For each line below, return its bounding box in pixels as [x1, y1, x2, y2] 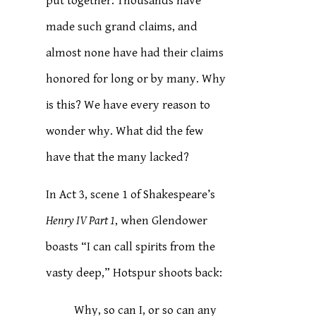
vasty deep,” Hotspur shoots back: [46, 266, 223, 280]
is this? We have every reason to [46, 98, 211, 112]
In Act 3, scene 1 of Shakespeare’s [46, 188, 216, 202]
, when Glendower [115, 214, 208, 228]
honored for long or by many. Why [46, 72, 226, 86]
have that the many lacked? [46, 150, 190, 164]
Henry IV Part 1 [46, 214, 116, 228]
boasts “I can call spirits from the [46, 240, 216, 254]
